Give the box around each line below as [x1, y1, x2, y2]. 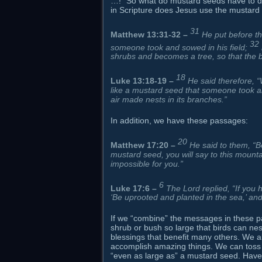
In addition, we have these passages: [111, 115, 248, 125]
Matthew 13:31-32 [111, 29, 181, 39]
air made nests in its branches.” [111, 94, 227, 104]
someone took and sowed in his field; [111, 42, 250, 52]
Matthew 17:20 [111, 140, 168, 150]
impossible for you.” [111, 158, 183, 168]
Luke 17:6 [111, 183, 150, 193]
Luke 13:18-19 [111, 75, 167, 85]
